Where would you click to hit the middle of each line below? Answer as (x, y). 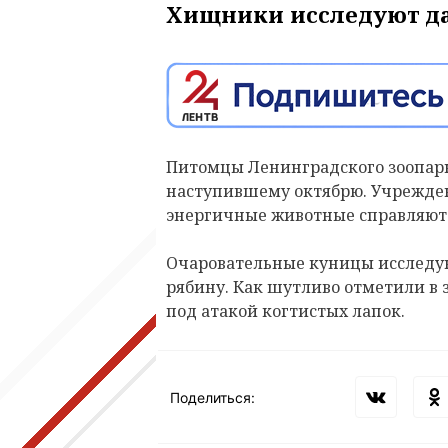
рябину (195, 287)
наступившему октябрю (264, 191)
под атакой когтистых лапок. (287, 311)
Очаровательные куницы (272, 263)
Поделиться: (212, 397)
